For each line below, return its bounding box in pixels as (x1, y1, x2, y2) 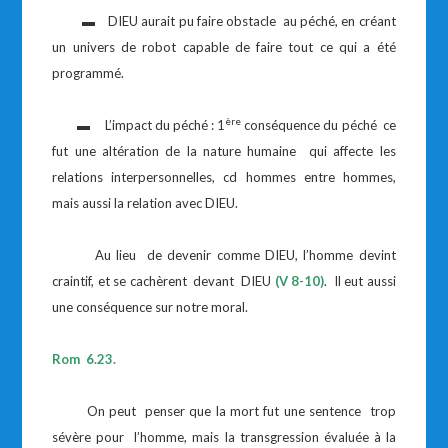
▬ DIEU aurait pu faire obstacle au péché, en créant (52, 13, 396, 29)
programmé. (52, 65, 125, 81)
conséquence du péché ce (241, 117, 396, 133)
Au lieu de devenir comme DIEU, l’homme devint (52, 247, 396, 263)
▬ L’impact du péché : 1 (52, 117, 226, 133)
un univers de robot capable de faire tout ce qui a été (52, 39, 396, 55)
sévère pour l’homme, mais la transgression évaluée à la (52, 429, 396, 445)
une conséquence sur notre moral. (52, 299, 249, 315)
